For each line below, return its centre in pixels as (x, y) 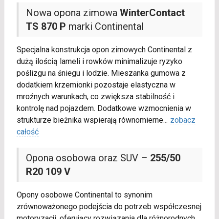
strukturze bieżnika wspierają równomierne (90, 120)
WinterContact (152, 13)
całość (27, 132)
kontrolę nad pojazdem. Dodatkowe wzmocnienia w (104, 109)
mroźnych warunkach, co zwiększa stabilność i (95, 97)
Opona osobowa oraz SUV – (88, 158)
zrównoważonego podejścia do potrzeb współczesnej (109, 207)
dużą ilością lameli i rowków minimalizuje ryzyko (99, 62)
